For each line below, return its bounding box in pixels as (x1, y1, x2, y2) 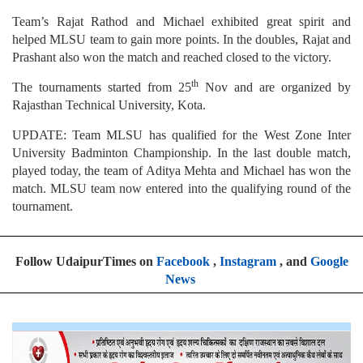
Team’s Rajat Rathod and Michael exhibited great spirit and (12, 14, 351, 28)
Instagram (219, 254, 276, 268)
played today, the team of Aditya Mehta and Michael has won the (12, 163, 351, 177)
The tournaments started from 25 (12, 79, 191, 94)
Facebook (156, 254, 210, 268)
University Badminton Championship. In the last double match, (12, 145, 351, 160)
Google (310, 254, 348, 268)
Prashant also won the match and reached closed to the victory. (12, 49, 331, 64)
